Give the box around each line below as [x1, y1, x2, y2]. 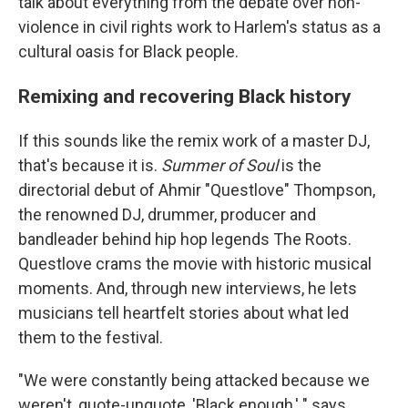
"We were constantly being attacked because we [18, 371, 370, 391]
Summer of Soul [161, 156, 281, 176]
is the [281, 156, 321, 176]
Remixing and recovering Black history [18, 85, 352, 108]
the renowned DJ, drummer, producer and [18, 205, 316, 225]
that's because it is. [18, 156, 161, 176]
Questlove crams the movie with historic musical [18, 254, 372, 274]
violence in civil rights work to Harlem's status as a [18, 17, 381, 37]
